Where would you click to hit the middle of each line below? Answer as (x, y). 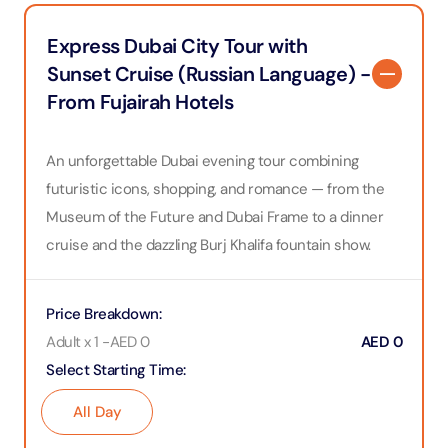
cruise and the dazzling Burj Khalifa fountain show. (208, 245)
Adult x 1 (72, 342)
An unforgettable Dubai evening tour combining (202, 161)
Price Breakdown (102, 314)
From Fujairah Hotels (140, 102)
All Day (97, 412)
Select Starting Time (114, 370)
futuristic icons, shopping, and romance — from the (215, 189)
